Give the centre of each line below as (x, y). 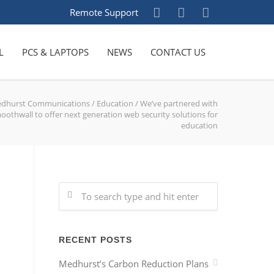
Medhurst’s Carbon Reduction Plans (134, 264)
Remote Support (104, 12)
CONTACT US (178, 52)
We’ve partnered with (179, 103)
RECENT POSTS (95, 240)
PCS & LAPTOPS (55, 52)
